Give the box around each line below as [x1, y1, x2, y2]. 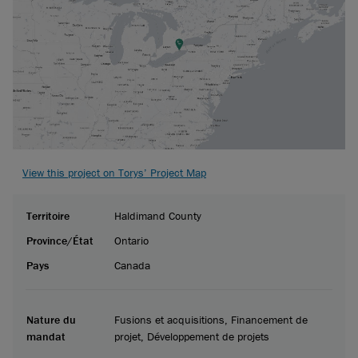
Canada [114, 257, 150, 272]
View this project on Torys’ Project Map [22, 165, 206, 180]
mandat [26, 328, 66, 344]
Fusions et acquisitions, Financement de [114, 312, 308, 327]
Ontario [114, 233, 149, 248]
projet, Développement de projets [114, 328, 269, 344]
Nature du [26, 312, 76, 327]
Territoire [26, 208, 70, 223]
